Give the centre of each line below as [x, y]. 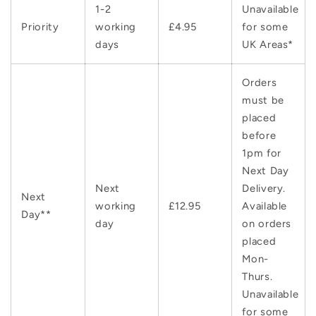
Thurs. [257, 276]
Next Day [266, 170]
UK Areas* [268, 44]
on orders [267, 223]
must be [263, 100]
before [259, 135]
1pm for [262, 153]
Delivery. [264, 188]
